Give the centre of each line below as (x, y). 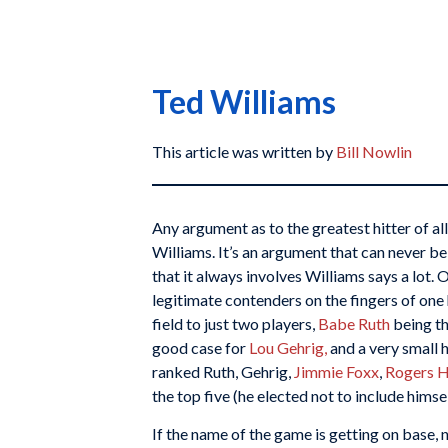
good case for (200, 347)
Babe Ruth (354, 323)
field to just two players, (235, 323)
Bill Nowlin (374, 151)
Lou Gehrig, (288, 347)
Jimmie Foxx (336, 371)
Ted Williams (244, 101)
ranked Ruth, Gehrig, (223, 371)
